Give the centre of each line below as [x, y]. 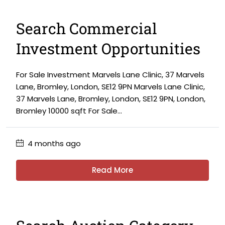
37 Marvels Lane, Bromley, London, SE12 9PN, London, [111, 99]
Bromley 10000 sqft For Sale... [69, 111]
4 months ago [53, 143]
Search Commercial [87, 28]
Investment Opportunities [108, 48]
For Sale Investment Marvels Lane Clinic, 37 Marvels [110, 75]
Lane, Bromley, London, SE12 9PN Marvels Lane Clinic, [110, 87]
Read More [113, 170]
